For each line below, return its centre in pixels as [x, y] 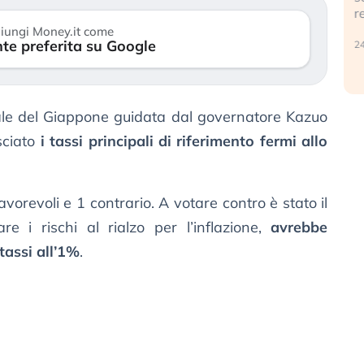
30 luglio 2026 [140, 28]
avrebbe [299, 227]
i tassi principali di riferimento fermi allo [184, 141]
